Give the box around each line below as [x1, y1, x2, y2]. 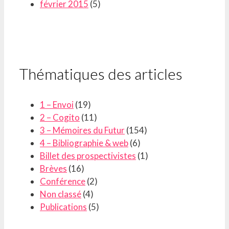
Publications [40, 201, 87, 212]
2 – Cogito [40, 111, 80, 123]
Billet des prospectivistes [40, 150, 136, 161]
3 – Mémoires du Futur [40, 124, 125, 135]
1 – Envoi [40, 99, 74, 110]
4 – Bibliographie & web [40, 137, 128, 148]
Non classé [40, 188, 81, 199]
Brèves [40, 163, 67, 174]
